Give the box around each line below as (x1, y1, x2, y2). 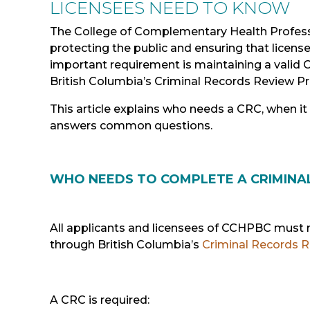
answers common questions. (50, 118, 212, 132)
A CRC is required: (50, 293, 149, 307)
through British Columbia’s (50, 237, 202, 251)
